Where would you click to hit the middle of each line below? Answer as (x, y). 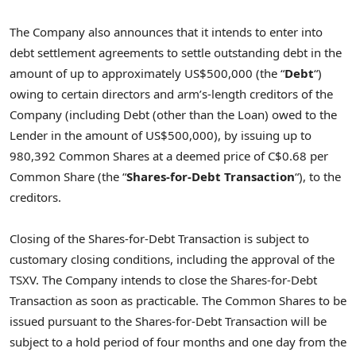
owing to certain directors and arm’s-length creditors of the (171, 94)
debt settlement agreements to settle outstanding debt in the (176, 53)
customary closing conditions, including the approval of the (172, 259)
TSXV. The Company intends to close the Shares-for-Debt (163, 280)
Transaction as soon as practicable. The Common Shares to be (178, 301)
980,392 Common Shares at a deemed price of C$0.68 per (169, 156)
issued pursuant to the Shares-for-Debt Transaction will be (168, 321)
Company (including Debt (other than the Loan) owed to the (173, 115)
